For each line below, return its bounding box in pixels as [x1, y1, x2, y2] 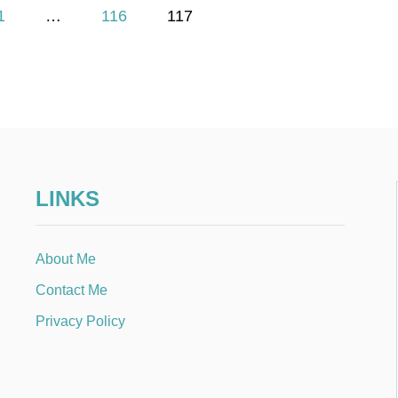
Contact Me [36, 283, 107, 298]
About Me [36, 251, 96, 267]
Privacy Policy [36, 314, 125, 329]
